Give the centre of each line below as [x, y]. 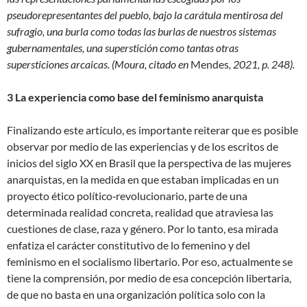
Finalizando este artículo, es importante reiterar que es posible [152, 130]
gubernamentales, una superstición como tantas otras [123, 47]
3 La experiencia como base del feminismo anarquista [135, 97]
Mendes [210, 64]
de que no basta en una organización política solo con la [136, 294]
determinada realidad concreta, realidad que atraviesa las [140, 212]
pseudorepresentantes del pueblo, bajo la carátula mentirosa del [145, 14]
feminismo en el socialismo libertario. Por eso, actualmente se [150, 261]
